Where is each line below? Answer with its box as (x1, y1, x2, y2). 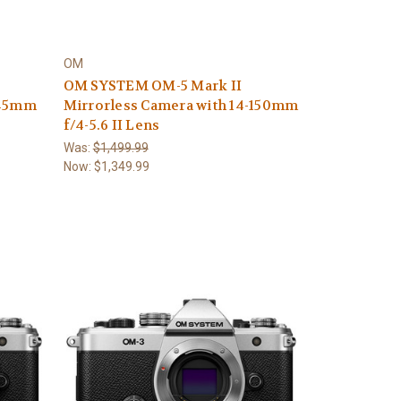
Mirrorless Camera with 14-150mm (63, 97, 299, 115)
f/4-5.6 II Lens (63, 116, 160, 134)
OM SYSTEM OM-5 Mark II (63, 77, 243, 95)
